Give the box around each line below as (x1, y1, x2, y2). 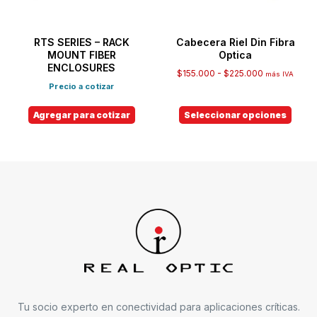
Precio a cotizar (49, 81, 115, 92)
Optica (219, 49, 253, 62)
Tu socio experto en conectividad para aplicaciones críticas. (17, 301, 300, 313)
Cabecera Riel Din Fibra (175, 36, 295, 49)
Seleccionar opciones (184, 110, 287, 121)
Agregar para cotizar (33, 110, 130, 121)
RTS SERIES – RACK (33, 36, 129, 49)
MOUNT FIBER (47, 49, 116, 62)
